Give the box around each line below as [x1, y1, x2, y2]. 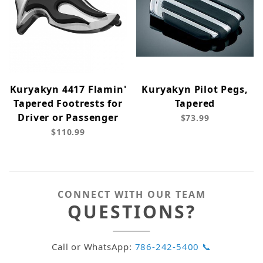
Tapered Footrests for [14, 97, 123, 110]
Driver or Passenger [18, 111, 119, 124]
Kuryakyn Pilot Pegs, [141, 83, 248, 96]
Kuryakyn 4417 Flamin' [9, 83, 127, 96]
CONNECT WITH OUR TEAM [57, 188, 206, 201]
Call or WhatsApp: [52, 241, 135, 253]
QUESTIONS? [67, 200, 196, 224]
